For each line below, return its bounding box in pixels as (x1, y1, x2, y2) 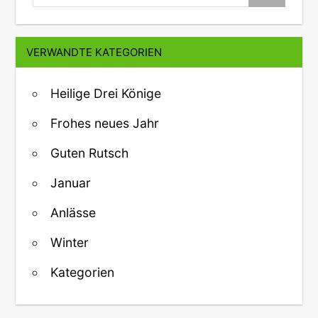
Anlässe (50, 205, 96, 221)
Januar (50, 175, 91, 191)
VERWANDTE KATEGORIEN (26, 45, 163, 60)
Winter (50, 235, 89, 251)
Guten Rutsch (50, 146, 128, 161)
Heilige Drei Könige (50, 86, 161, 102)
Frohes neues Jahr (50, 116, 159, 131)
